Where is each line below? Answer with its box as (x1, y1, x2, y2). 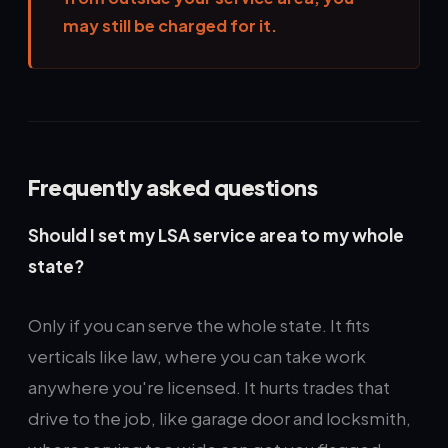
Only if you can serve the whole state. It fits (28, 314, 370, 336)
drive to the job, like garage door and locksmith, (28, 407, 411, 429)
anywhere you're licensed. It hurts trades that (28, 376, 390, 398)
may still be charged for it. (63, 15, 277, 36)
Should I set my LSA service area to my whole (28, 224, 404, 246)
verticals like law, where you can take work (28, 345, 366, 367)
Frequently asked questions (28, 173, 318, 201)
